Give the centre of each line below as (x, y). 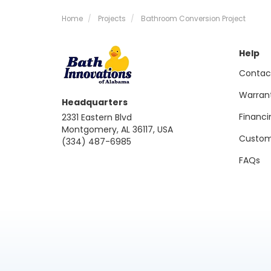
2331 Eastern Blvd (97, 117)
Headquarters (95, 102)
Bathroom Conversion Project (193, 19)
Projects (112, 19)
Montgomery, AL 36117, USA (117, 129)
